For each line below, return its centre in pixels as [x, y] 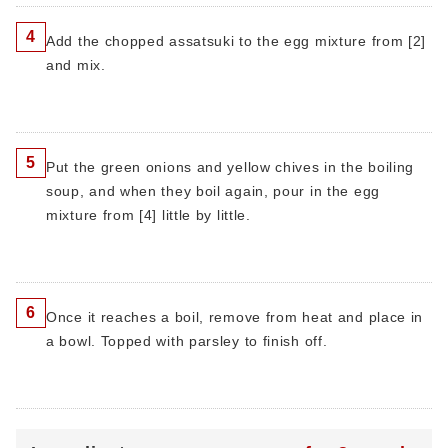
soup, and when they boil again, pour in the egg [213, 191]
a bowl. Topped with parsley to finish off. [187, 341]
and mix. [76, 65]
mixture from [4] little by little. [148, 215]
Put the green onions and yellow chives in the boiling [230, 167]
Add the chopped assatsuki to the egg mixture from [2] [236, 41]
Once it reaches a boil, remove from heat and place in [235, 317]
